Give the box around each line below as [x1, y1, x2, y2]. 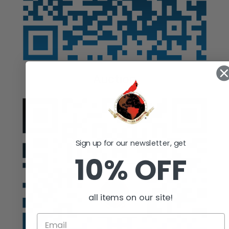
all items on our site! [88, 191, 173, 203]
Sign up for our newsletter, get [75, 138, 186, 149]
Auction [93, 72, 136, 87]
